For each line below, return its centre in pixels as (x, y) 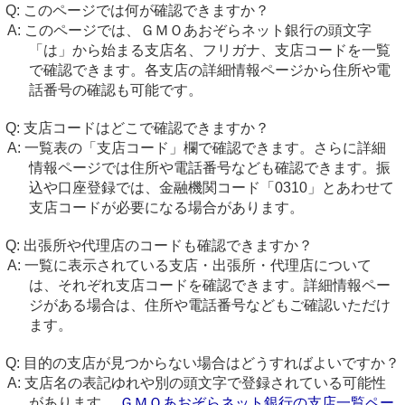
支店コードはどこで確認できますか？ (146, 128)
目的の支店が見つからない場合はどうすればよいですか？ (212, 363)
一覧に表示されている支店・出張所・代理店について (198, 265)
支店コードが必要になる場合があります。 (166, 207)
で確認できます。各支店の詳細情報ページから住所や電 (209, 70)
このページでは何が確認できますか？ (146, 10)
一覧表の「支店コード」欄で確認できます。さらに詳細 (205, 148)
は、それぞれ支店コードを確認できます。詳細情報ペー (209, 285)
